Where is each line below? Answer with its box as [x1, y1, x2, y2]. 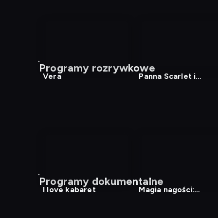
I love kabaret [43, 185, 96, 195]
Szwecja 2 [139, 197, 178, 206]
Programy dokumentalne [39, 175, 164, 188]
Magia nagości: [139, 185, 195, 195]
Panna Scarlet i [139, 72, 196, 81]
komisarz [139, 83, 174, 93]
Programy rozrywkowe [39, 61, 155, 75]
